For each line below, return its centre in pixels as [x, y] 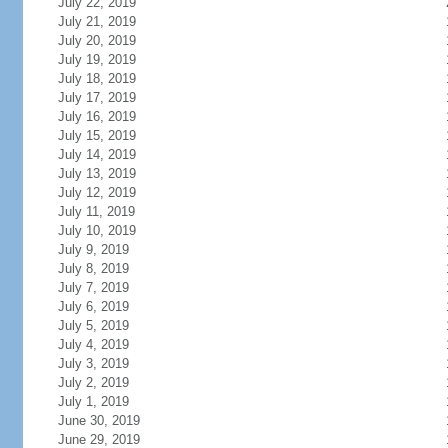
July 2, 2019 [93, 382]
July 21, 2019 [96, 21]
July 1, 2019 [93, 401]
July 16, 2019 [96, 116]
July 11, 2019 [96, 211]
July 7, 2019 [93, 287]
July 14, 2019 [96, 154]
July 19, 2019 [96, 59]
